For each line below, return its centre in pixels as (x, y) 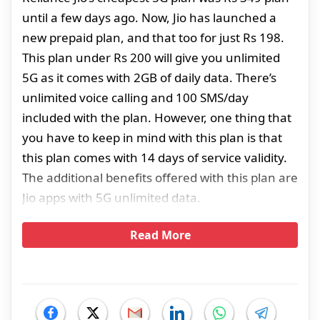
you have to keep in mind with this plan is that (152, 138)
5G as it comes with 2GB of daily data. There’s (149, 78)
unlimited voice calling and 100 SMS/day (135, 98)
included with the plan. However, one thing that (157, 118)
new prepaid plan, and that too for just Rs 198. (153, 38)
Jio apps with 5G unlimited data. (111, 198)
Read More (160, 235)
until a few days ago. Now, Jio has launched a (149, 18)
